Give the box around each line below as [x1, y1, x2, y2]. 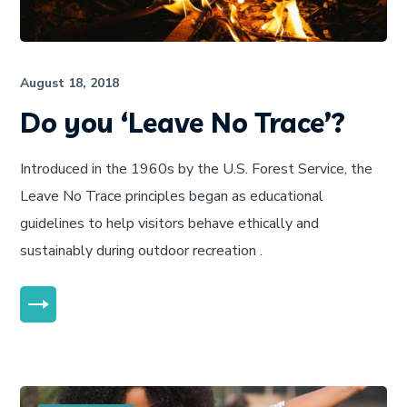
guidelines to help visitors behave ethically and [20, 213, 320, 233]
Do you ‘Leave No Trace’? [20, 104, 346, 140]
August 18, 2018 [20, 74, 120, 92]
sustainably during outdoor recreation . [20, 240, 263, 261]
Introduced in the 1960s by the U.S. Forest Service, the [20, 158, 373, 179]
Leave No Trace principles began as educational [20, 185, 324, 206]
